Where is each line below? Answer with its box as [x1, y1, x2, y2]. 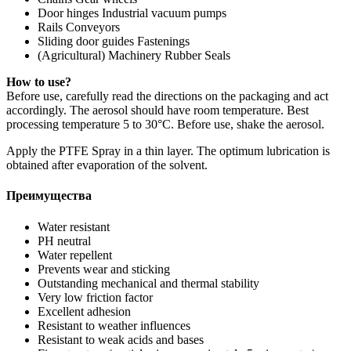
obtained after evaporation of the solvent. [6, 158, 208, 172]
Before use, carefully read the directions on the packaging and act [6, 89, 328, 103]
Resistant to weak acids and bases [38, 332, 204, 346]
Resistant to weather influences [38, 318, 190, 332]
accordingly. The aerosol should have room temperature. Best [6, 103, 309, 118]
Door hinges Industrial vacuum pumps [38, 6, 226, 20]
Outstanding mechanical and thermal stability [38, 276, 259, 290]
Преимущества [6, 189, 92, 203]
